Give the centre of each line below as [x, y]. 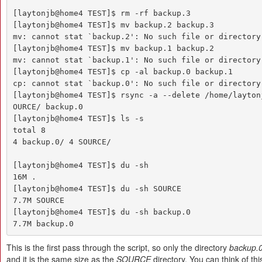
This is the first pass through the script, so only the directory [118, 247]
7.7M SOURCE [38, 200]
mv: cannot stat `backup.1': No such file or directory [137, 60]
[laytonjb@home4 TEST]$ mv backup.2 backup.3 [113, 25]
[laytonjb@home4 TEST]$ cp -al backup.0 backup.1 [123, 71]
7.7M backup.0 [43, 223]
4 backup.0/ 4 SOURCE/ [62, 142]
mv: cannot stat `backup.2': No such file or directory [137, 36]
